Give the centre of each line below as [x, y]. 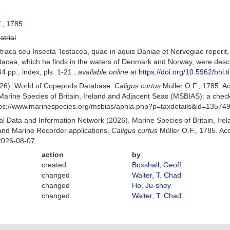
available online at [108, 72]
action [53, 155]
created [54, 165]
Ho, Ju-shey [151, 185]
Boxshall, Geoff [156, 165]
